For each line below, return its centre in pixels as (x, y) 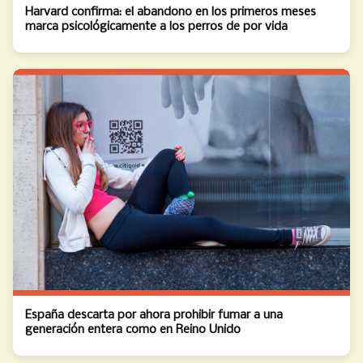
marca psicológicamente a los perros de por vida (156, 26)
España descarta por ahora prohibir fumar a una (154, 315)
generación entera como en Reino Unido (133, 329)
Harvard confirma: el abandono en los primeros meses (171, 12)
